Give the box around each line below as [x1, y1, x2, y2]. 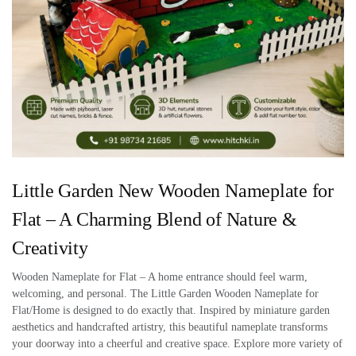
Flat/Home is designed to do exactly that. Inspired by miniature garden [12, 304, 330, 317]
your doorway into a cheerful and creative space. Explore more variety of [12, 338, 342, 350]
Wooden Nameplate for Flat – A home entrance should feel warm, [12, 271, 308, 284]
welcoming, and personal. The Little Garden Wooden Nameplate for [12, 288, 319, 300]
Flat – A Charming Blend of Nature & [12, 209, 297, 230]
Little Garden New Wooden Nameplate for [12, 180, 334, 202]
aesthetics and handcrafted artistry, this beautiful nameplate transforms [12, 321, 327, 334]
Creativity [12, 238, 88, 259]
